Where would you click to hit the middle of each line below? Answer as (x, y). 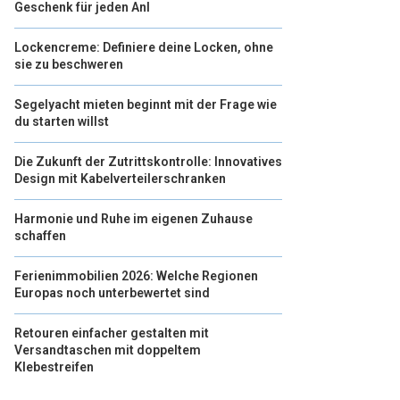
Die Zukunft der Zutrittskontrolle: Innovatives (148, 162)
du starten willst (62, 121)
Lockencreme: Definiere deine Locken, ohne (144, 47)
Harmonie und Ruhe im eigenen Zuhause (133, 219)
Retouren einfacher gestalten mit (112, 333)
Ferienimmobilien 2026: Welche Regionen (136, 276)
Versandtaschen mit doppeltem (108, 350)
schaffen (40, 236)
